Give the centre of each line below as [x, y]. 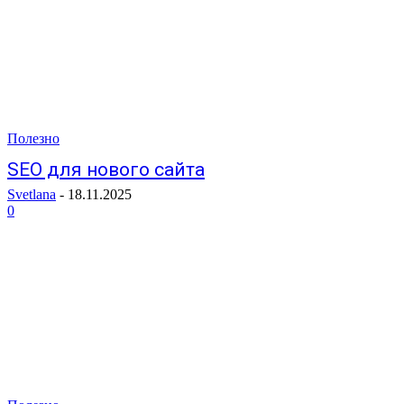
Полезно [33, 138]
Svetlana [32, 194]
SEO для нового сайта [106, 170]
